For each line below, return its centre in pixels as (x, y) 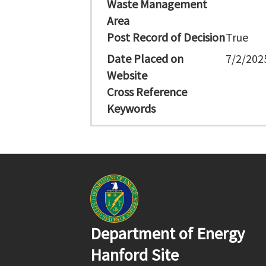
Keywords (131, 108)
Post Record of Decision (166, 37)
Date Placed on (145, 58)
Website (127, 75)
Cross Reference (147, 92)
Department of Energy (167, 233)
